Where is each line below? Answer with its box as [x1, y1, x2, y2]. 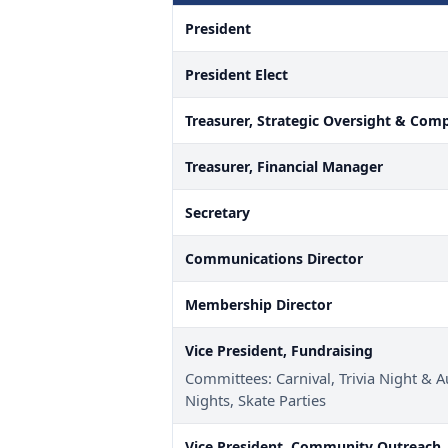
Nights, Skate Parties [185, 390, 326, 411]
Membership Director [185, 295, 332, 315]
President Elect [185, 65, 288, 85]
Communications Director [185, 249, 363, 269]
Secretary [185, 203, 250, 223]
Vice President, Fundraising [185, 341, 373, 361]
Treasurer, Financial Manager [185, 157, 383, 177]
